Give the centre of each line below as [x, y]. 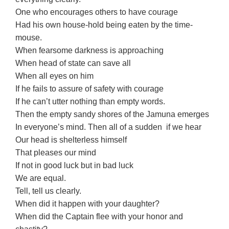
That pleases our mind [56, 152]
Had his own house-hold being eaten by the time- [104, 25]
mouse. [29, 37]
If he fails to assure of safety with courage [90, 88]
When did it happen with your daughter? [88, 203]
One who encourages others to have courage [97, 12]
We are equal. [41, 178]
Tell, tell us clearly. [49, 191]
